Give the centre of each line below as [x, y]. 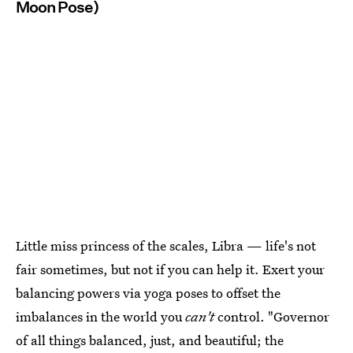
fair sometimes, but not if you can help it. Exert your [170, 269]
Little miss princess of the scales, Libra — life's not [166, 246]
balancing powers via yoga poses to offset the [148, 293]
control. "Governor [272, 317]
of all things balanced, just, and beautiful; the [150, 340]
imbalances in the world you [100, 317]
